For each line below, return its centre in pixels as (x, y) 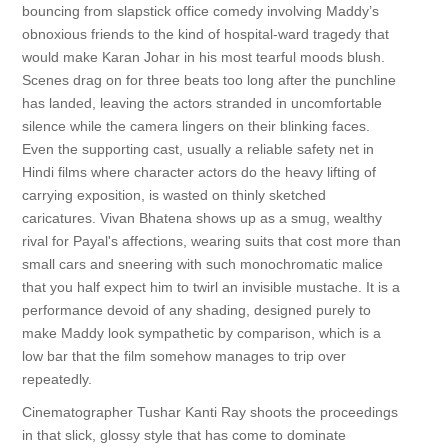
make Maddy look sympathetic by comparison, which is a (201, 333)
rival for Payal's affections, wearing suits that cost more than (211, 241)
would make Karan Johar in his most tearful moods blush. (203, 57)
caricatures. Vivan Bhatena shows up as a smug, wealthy (201, 218)
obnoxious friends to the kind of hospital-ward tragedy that (205, 34)
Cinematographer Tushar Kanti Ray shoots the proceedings (209, 412)
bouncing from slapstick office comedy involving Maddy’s (200, 11)
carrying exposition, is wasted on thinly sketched (173, 195)
